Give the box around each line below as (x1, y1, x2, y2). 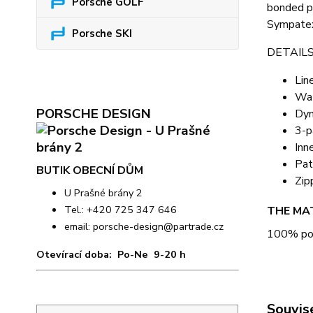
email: (64, 219, 93, 233)
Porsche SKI (72, 27, 132, 41)
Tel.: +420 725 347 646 (64, 203, 177, 217)
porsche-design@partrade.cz (93, 219, 224, 233)
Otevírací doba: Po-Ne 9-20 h (36, 247, 186, 261)
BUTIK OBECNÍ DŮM (36, 163, 143, 178)
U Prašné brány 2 (64, 186, 143, 200)
